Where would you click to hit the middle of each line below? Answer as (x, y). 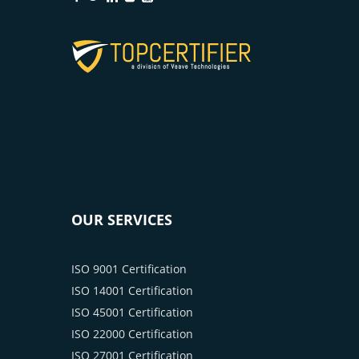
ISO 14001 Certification (132, 291)
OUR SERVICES (122, 220)
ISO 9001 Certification (129, 269)
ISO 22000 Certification (132, 334)
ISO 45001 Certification (132, 313)
